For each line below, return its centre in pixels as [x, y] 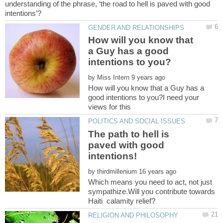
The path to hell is [129, 134]
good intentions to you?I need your [144, 98]
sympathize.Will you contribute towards [152, 191]
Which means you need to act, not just [150, 182]
